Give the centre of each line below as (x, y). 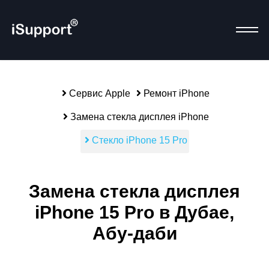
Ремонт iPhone (175, 93)
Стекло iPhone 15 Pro (138, 140)
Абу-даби (134, 233)
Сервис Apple (98, 93)
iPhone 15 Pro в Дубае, (134, 212)
